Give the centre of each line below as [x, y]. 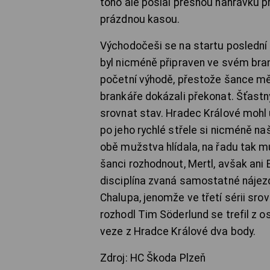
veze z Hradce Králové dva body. [178, 231]
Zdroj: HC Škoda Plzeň [153, 258]
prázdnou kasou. [140, 19]
